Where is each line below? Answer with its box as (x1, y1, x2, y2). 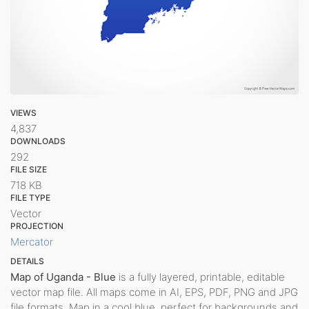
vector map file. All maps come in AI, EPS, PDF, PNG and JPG (10, 285, 298, 299)
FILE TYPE (10, 192, 50, 203)
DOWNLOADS (10, 135, 66, 146)
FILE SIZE (10, 163, 47, 175)
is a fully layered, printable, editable (116, 270, 285, 283)
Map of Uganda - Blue (10, 270, 116, 283)
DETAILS (10, 255, 44, 266)
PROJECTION (10, 220, 63, 231)
